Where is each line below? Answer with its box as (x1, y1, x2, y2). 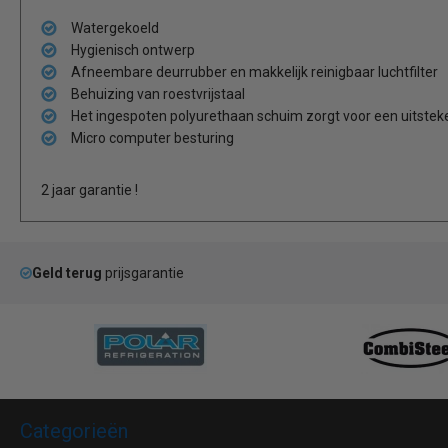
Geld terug (32, 265, 102, 282)
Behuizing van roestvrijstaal (71, 86, 245, 103)
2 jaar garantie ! (41, 182, 138, 199)
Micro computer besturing (71, 130, 234, 147)
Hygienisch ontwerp (71, 42, 195, 59)
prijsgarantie (102, 265, 184, 282)
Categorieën (20, 419, 128, 444)
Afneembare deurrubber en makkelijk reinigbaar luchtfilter (71, 64, 438, 81)
